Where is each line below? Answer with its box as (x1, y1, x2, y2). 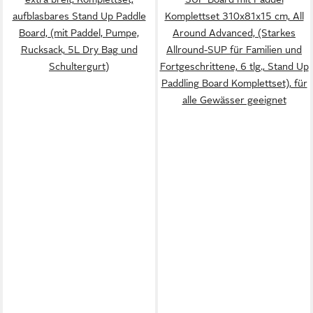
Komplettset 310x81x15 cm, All (164, 10, 304, 22)
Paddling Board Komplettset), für (161, 77, 307, 89)
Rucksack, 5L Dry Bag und (20, 43, 138, 55)
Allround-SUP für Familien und (166, 43, 302, 55)
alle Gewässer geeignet (182, 94, 286, 105)
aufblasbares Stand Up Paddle (12, 10, 146, 22)
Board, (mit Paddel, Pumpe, (19, 27, 139, 38)
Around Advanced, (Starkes (173, 27, 296, 38)
